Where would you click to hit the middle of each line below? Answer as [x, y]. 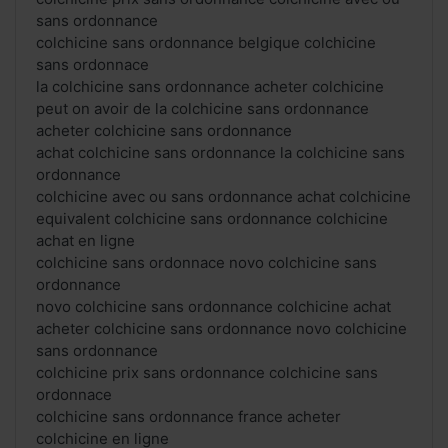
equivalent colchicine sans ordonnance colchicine [212, 219]
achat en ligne [85, 241]
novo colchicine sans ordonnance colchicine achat [213, 307]
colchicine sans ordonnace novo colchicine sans [206, 263]
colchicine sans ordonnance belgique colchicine [206, 43]
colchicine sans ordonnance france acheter [188, 417]
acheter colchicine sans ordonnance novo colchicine [221, 329]
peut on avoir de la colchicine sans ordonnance [202, 109]
